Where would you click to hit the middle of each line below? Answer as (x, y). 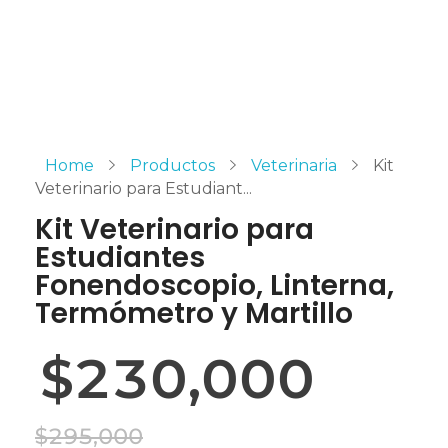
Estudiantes (120, 257)
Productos (172, 165)
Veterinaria (294, 165)
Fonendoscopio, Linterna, (214, 285)
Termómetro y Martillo (194, 313)
